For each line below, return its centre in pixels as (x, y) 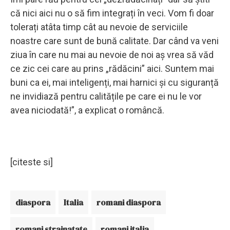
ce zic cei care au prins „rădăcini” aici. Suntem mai (112, 68)
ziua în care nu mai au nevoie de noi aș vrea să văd (112, 54)
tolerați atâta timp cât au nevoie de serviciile (99, 27)
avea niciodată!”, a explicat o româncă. (88, 110)
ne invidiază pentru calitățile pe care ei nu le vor (106, 96)
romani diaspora (129, 202)
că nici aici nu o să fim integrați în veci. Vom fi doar (112, 13)
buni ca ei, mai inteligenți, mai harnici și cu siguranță (114, 82)
